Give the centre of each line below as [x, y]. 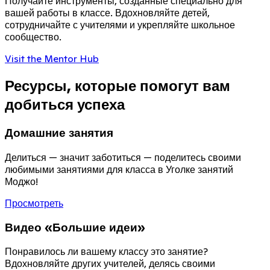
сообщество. [33, 37]
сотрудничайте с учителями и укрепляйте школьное [120, 25]
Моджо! [21, 181]
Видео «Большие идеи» [75, 227]
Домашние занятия [59, 133]
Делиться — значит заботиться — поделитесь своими [123, 157]
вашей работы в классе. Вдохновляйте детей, [107, 13]
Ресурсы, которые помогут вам [118, 86]
